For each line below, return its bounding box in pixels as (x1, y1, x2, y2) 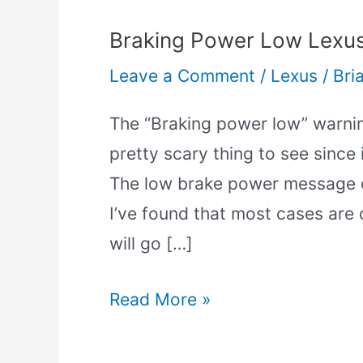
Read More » (109, 288, 211, 310)
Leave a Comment (109, 66, 255, 87)
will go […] (109, 233, 193, 254)
